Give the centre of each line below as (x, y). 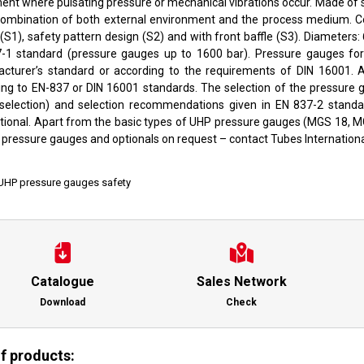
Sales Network (241, 282)
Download (63, 302)
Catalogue (63, 282)
